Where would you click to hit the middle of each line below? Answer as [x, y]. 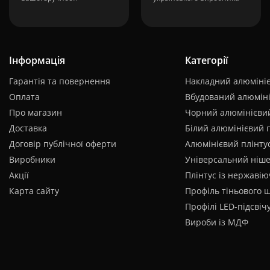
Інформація [37, 60]
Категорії [206, 60]
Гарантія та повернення [60, 81]
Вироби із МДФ [216, 222]
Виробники [32, 159]
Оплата [24, 97]
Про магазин [36, 112]
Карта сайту [34, 191]
